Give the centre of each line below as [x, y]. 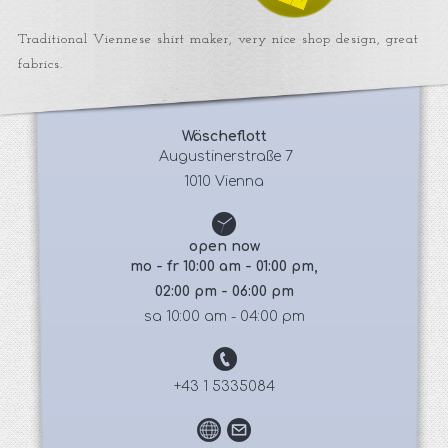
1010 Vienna [224, 181]
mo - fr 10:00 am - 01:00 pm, [224, 266]
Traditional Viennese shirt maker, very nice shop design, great [218, 39]
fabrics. [40, 64]
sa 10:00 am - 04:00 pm [224, 316]
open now [224, 246]
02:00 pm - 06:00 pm [224, 291]
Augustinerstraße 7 [224, 156]
